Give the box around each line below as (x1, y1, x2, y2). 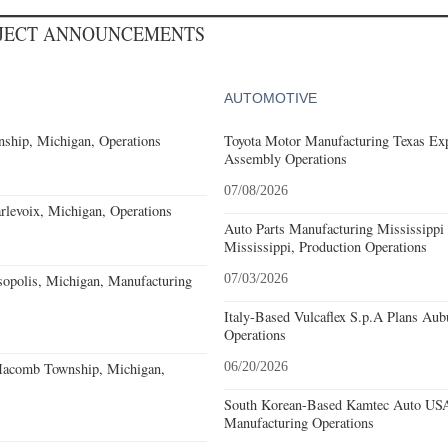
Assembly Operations (223, 148, 347, 168)
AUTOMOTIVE (223, 89, 317, 106)
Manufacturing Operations (223, 412, 374, 432)
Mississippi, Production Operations (223, 236, 427, 256)
